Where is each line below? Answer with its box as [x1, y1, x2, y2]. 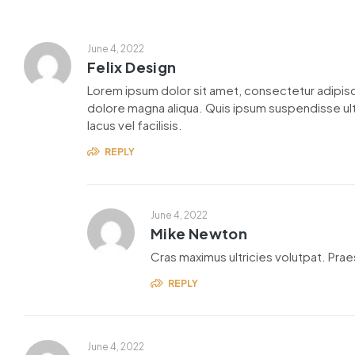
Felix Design [87, 58, 177, 77]
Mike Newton [151, 224, 247, 243]
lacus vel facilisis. [87, 117, 182, 133]
